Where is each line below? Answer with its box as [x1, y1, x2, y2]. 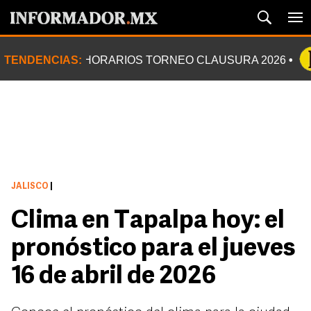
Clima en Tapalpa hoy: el [11, 209, 285, 234]
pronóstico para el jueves [11, 237, 296, 262]
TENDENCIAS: [4, 54, 82, 66]
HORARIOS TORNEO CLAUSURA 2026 [83, 54, 286, 66]
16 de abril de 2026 [11, 264, 216, 289]
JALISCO [11, 183, 49, 191]
